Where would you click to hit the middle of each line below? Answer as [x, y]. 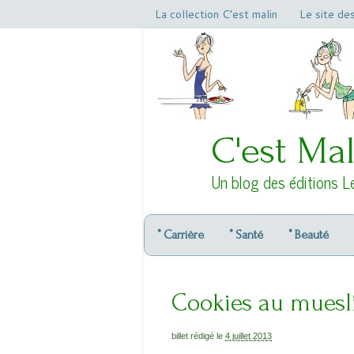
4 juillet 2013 [249, 336]
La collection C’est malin [216, 14]
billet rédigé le [197, 336]
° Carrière [181, 235]
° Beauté [309, 235]
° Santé [246, 235]
